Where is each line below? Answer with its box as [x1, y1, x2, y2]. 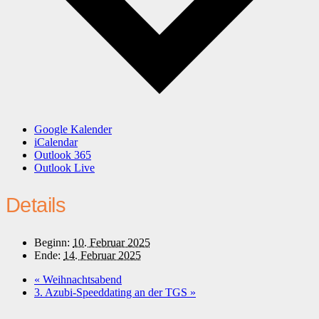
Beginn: [34, 236, 70, 249]
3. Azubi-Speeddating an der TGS [34, 286, 190, 299]
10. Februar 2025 [73, 236, 150, 249]
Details [6, 194, 66, 217]
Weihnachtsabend [40, 273, 122, 286]
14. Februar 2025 [63, 249, 141, 262]
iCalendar [34, 135, 78, 148]
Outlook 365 [34, 148, 91, 161]
